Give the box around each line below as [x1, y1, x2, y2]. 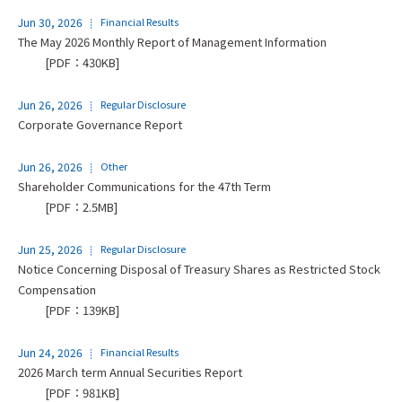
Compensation [18, 280, 96, 298]
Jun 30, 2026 [18, 13, 83, 30]
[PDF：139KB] [45, 301, 119, 319]
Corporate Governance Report [18, 115, 182, 133]
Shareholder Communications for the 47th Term [18, 177, 271, 195]
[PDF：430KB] [45, 53, 119, 71]
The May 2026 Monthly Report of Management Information [18, 32, 327, 50]
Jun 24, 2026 [18, 344, 83, 360]
